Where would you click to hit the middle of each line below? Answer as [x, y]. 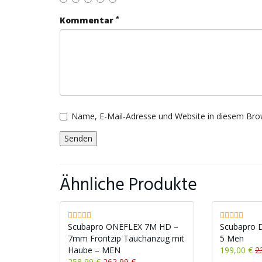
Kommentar [88, 20]
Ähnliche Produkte [128, 185]
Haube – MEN [94, 250]
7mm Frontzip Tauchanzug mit [126, 238]
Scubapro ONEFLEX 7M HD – [123, 227]
